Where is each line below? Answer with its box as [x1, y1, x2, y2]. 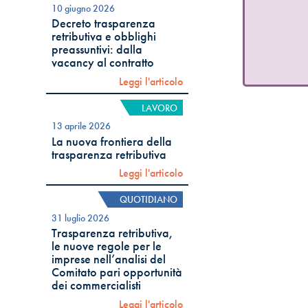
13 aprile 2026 [52, 120, 111, 133]
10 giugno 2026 [52, 1, 115, 14]
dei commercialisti [52, 278, 142, 294]
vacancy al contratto [52, 55, 155, 71]
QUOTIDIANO [120, 193, 178, 206]
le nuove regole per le [52, 239, 162, 254]
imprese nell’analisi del [52, 252, 166, 267]
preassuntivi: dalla [52, 42, 143, 58]
